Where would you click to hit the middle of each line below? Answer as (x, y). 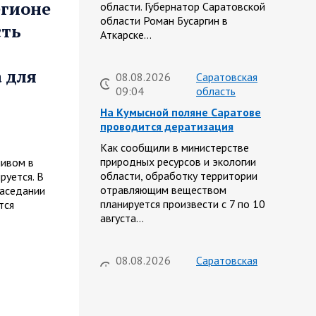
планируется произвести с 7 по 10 (183, 204)
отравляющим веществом (163, 190)
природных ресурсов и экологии (178, 162)
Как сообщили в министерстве (175, 148)
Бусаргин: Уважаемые (157, 296)
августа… (122, 218)
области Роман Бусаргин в (164, 21)
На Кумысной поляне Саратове (181, 113)
